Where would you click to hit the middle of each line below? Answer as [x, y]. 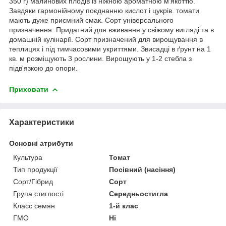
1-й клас [124, 206]
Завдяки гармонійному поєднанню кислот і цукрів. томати [104, 10]
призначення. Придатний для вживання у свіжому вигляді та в [111, 30]
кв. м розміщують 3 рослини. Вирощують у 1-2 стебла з [100, 58]
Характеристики [42, 122]
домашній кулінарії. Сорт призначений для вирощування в [106, 39]
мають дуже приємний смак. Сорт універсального [91, 20]
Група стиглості [38, 193]
